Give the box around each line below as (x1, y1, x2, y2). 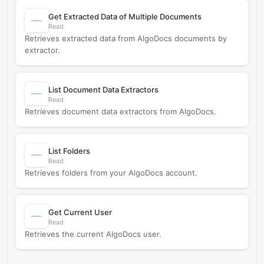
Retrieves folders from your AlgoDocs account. (25, 168, 197, 177)
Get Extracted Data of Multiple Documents (48, 12, 202, 21)
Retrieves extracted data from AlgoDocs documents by (25, 34, 227, 43)
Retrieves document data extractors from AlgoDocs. (25, 107, 216, 116)
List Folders (48, 146, 90, 156)
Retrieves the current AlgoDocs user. (25, 229, 161, 239)
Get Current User (48, 207, 112, 217)
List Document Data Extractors (48, 85, 159, 94)
